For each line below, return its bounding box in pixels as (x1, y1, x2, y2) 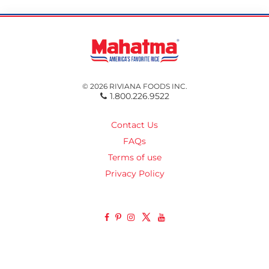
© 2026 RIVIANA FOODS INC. (82, 81, 187, 91)
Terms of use (107, 152, 162, 163)
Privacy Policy (104, 168, 165, 180)
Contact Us (111, 119, 158, 131)
